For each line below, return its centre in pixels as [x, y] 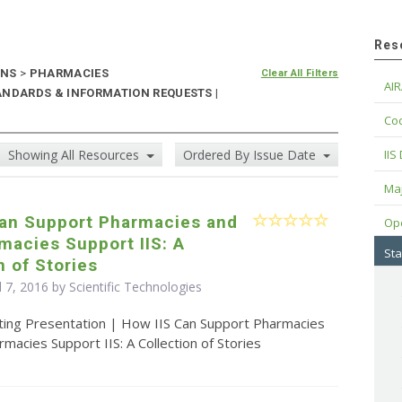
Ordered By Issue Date [251, 155]
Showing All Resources [76, 155]
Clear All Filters [300, 74]
